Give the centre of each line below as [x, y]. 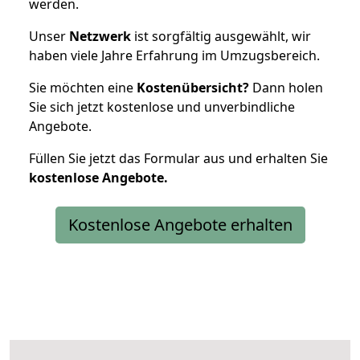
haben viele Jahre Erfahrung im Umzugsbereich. [174, 55]
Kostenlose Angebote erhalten [180, 224]
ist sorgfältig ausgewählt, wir [221, 36]
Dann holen [286, 87]
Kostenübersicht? [193, 87]
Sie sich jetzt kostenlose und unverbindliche [162, 106]
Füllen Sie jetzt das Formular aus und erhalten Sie [178, 158]
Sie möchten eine [83, 87]
